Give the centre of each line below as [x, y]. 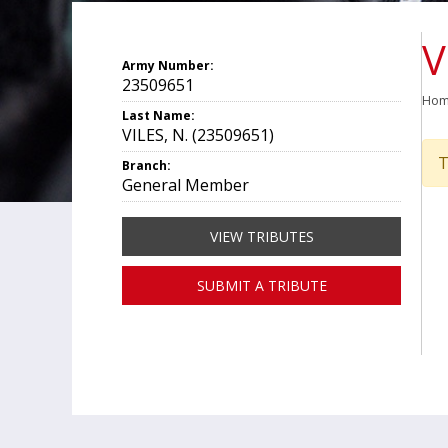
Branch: [146, 165]
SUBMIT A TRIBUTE [261, 285]
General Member [185, 185]
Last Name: [158, 115]
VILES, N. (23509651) [198, 135]
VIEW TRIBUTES [261, 236]
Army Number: [168, 65]
